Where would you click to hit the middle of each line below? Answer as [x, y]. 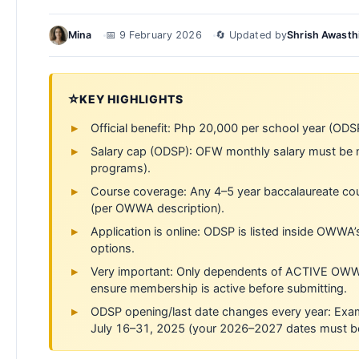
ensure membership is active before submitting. [219, 288]
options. [113, 248]
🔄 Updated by [251, 35]
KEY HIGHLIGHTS [131, 99]
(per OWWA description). [157, 208]
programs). [121, 168]
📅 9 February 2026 [153, 35]
